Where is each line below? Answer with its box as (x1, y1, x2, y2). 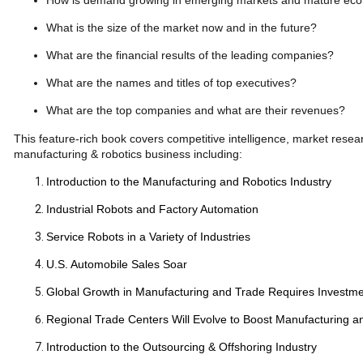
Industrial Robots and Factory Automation (46, 203, 258, 216)
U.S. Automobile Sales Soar (46, 258, 187, 271)
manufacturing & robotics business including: (14, 147, 242, 160)
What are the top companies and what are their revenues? (46, 104, 345, 117)
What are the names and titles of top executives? (46, 76, 297, 89)
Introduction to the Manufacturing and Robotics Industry (46, 175, 331, 188)
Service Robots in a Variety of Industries (46, 230, 250, 243)
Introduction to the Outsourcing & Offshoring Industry (46, 340, 317, 353)
